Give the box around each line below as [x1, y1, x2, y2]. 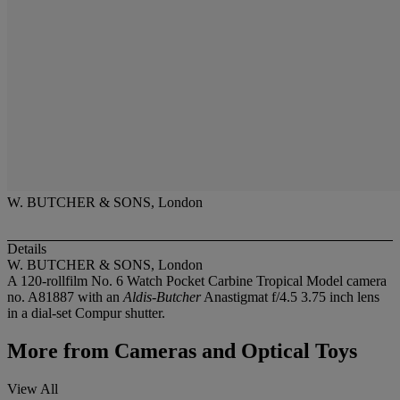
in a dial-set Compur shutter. [7, 305, 165, 321]
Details [7, 241, 46, 257]
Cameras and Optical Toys [109, 339, 357, 363]
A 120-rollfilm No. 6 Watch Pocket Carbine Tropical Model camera [7, 273, 387, 289]
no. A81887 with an [7, 289, 123, 305]
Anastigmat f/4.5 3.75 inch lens [201, 289, 379, 305]
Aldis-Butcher [123, 289, 201, 305]
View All [7, 381, 58, 397]
